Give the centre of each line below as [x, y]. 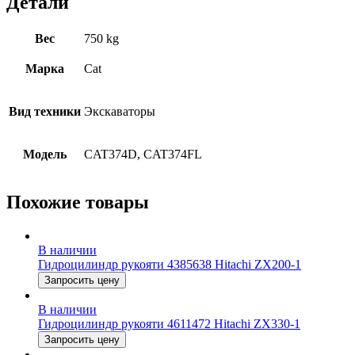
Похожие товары [78, 202]
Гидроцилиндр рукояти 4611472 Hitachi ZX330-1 [169, 324]
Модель [45, 154]
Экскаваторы [120, 111]
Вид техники [45, 111]
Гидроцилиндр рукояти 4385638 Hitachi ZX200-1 [170, 265]
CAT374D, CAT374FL [143, 154]
